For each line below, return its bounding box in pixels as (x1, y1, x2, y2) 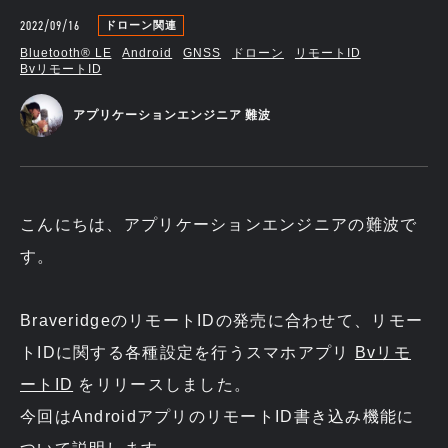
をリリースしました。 (73, 375, 252, 393)
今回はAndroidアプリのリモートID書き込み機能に (20, 407, 415, 425)
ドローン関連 (105, 18, 177, 31)
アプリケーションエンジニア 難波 (73, 108, 272, 122)
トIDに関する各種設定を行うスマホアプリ (20, 343, 355, 361)
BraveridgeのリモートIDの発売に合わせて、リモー (20, 311, 424, 329)
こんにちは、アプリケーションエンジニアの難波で (20, 215, 418, 233)
